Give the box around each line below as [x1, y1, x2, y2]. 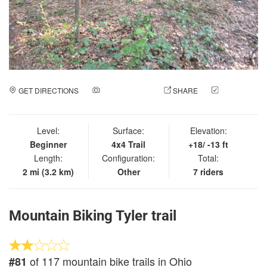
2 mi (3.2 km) [23, 165, 74, 178]
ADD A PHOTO [101, 85, 150, 95]
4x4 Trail [111, 138, 146, 150]
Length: [34, 151, 63, 164]
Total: [198, 151, 219, 164]
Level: [37, 124, 60, 136]
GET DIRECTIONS [18, 85, 79, 95]
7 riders [193, 165, 224, 178]
